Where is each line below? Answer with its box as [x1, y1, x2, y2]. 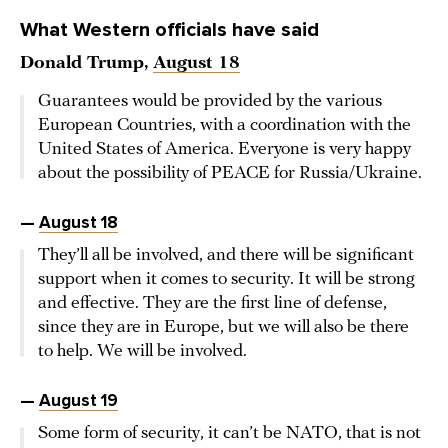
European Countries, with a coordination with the [38, 116, 411, 136]
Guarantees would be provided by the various [38, 92, 382, 112]
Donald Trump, [20, 54, 153, 74]
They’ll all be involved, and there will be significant [38, 246, 414, 266]
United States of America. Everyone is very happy [38, 140, 411, 160]
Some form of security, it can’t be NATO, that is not [38, 424, 421, 444]
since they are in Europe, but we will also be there [38, 318, 409, 338]
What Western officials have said [20, 18, 319, 43]
